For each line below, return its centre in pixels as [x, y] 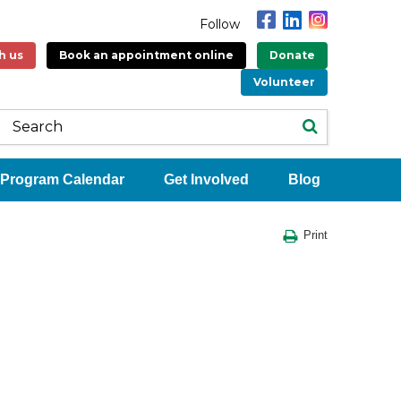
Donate [292, 55]
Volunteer [284, 81]
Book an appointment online [146, 55]
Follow [220, 24]
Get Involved [206, 179]
